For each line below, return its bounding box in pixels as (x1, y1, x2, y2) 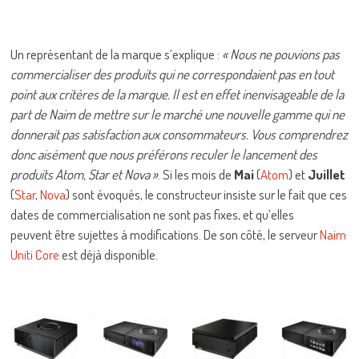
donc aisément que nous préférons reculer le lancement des (10, 145, 318, 163)
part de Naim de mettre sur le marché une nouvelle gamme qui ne (10, 105, 345, 123)
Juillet (308, 165, 346, 183)
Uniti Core (10, 245, 60, 263)
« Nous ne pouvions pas (220, 45, 341, 63)
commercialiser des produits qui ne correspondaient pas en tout (10, 65, 335, 83)
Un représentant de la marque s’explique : (10, 45, 220, 63)
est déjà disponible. (59, 245, 159, 263)
